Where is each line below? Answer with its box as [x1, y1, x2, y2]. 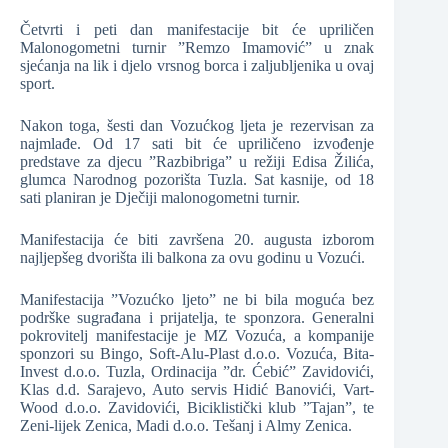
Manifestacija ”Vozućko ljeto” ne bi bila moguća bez [20, 291, 375, 309]
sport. [20, 75, 55, 93]
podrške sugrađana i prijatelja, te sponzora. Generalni [20, 309, 375, 327]
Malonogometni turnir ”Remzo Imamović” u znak [20, 39, 375, 57]
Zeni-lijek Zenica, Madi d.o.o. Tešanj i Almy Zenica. [20, 417, 352, 435]
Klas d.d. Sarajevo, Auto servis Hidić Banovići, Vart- [20, 381, 375, 399]
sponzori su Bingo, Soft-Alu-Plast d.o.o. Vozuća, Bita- [20, 345, 375, 363]
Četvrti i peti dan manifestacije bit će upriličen [20, 21, 375, 39]
